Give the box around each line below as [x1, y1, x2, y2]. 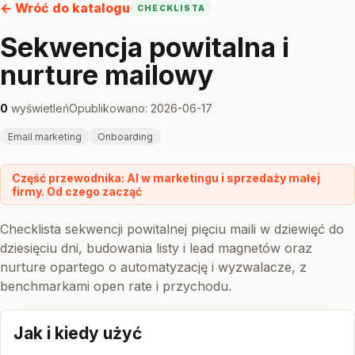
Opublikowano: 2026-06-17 [69, 101, 212, 115]
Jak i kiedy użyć [13, 323, 142, 343]
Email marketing [8, 130, 82, 143]
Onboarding [97, 130, 153, 143]
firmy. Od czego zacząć [12, 185, 142, 198]
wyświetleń [8, 101, 69, 115]
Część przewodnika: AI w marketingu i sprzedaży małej [12, 171, 320, 185]
